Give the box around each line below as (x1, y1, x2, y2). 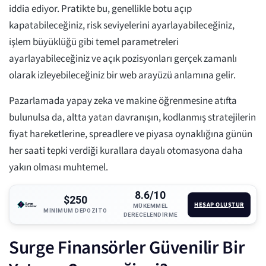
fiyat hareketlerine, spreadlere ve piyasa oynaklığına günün (9, 127, 252, 142)
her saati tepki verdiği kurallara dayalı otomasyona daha (9, 144, 243, 159)
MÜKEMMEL (132, 202, 168, 210)
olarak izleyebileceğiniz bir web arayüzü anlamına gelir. (9, 68, 236, 83)
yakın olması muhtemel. (9, 160, 108, 175)
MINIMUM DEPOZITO (43, 207, 107, 214)
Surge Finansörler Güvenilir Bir (9, 235, 245, 261)
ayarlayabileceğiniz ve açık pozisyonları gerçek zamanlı (9, 52, 237, 66)
